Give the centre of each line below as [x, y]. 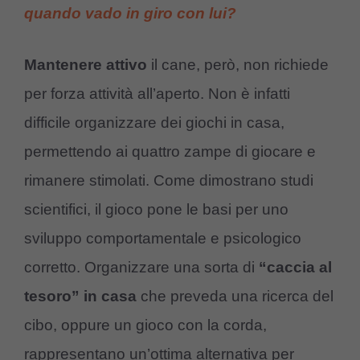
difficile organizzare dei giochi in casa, [154, 123]
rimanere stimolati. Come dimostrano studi [169, 181]
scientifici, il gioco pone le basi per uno [156, 210]
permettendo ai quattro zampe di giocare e [170, 152]
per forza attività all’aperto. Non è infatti [157, 94]
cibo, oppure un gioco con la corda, [145, 325]
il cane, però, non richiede [238, 65]
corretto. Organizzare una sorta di [141, 268]
